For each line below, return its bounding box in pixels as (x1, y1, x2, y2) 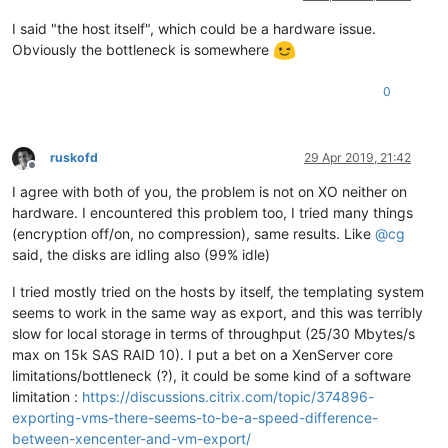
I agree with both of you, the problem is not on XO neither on (12, 183, 407, 201)
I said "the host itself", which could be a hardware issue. (12, 19, 376, 37)
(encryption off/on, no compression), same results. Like (12, 225, 375, 243)
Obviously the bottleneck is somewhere (12, 40, 273, 58)
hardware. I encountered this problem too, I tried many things (12, 204, 413, 222)
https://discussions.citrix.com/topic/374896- (82, 388, 374, 406)
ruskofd (50, 150, 98, 166)
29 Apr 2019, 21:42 (304, 150, 411, 166)
